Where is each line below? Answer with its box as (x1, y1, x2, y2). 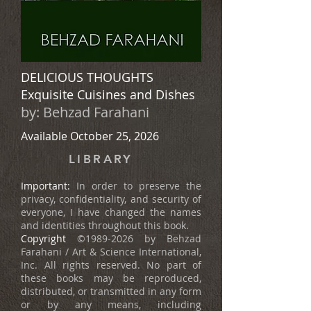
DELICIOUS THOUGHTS (21, 69, 153, 86)
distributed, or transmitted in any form (21, 285, 201, 299)
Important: (21, 179, 76, 193)
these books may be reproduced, (21, 271, 201, 285)
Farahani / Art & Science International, (21, 245, 201, 259)
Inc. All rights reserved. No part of (21, 258, 201, 272)
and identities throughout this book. (21, 219, 189, 233)
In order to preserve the (76, 179, 201, 193)
